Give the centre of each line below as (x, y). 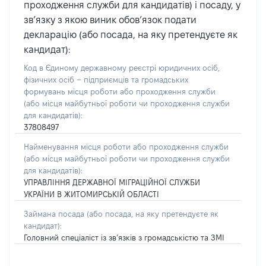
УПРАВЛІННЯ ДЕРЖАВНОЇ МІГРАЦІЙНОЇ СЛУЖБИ (112, 182)
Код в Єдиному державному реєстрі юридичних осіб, (122, 68)
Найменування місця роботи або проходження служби (126, 147)
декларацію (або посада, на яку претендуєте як (131, 35)
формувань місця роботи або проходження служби (120, 91)
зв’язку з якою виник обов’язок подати (110, 20)
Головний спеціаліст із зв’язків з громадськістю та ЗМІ (124, 237)
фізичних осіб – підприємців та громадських (106, 80)
